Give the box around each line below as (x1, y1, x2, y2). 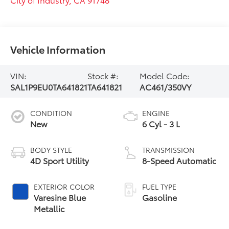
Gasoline (142, 191, 177, 203)
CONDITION (30, 108, 73, 119)
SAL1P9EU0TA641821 (10, 81, 88, 93)
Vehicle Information (10, 42, 106, 57)
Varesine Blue (34, 191, 86, 203)
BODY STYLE (30, 145, 73, 155)
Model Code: (139, 70, 190, 82)
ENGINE (142, 108, 170, 119)
